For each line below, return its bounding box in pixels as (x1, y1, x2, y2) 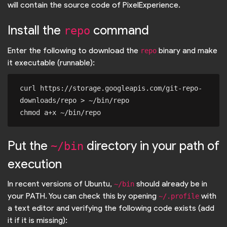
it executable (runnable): (8, 58, 95, 68)
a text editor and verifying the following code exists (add (8, 203, 214, 213)
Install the (8, 22, 64, 38)
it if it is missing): (8, 215, 67, 225)
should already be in (134, 179, 207, 189)
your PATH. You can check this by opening (8, 191, 159, 201)
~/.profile (159, 192, 199, 201)
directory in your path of (84, 138, 219, 154)
